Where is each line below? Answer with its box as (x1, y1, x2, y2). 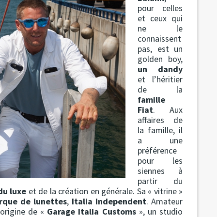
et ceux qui (138, 12, 183, 24)
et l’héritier (138, 73, 183, 85)
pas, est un (138, 43, 183, 54)
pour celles (138, 2, 183, 14)
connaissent (138, 32, 182, 44)
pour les (138, 155, 183, 166)
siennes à (138, 165, 183, 176)
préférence (138, 144, 177, 156)
